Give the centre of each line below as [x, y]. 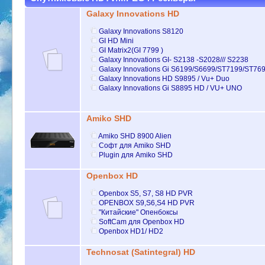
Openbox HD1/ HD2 [131, 231]
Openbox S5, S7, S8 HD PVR [146, 193]
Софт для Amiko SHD [135, 145]
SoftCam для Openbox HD [142, 222]
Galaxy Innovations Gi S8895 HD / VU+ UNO [171, 88]
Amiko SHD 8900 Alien [135, 136]
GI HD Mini [117, 41]
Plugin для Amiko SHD [136, 155]
